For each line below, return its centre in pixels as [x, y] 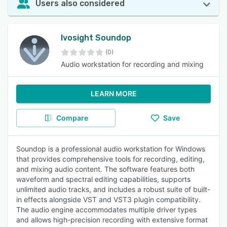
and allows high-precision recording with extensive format [112, 220]
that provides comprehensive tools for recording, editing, [110, 159]
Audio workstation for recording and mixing [132, 64]
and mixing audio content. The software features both [105, 169]
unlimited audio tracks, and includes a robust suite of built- [113, 189]
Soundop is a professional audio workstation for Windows [111, 149]
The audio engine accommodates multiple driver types [106, 210]
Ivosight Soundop [96, 38]
